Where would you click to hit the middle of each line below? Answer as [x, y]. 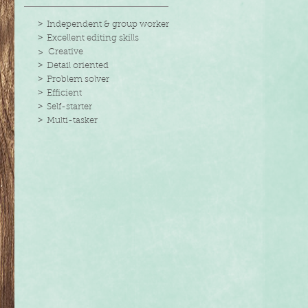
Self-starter [69, 107]
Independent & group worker [108, 24]
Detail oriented [78, 66]
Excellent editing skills [93, 38]
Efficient [64, 93]
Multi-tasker [72, 121]
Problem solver [78, 79]
